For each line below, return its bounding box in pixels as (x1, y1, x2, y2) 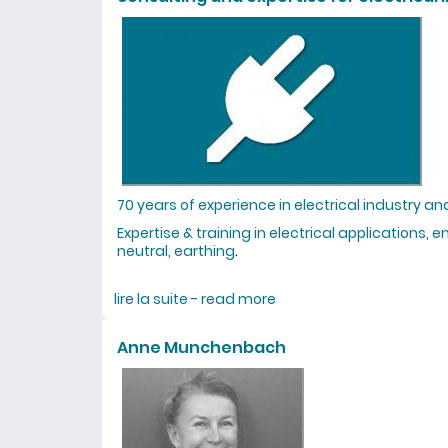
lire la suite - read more (114, 289, 276, 309)
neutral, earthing (117, 241, 235, 261)
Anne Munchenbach (117, 336, 286, 359)
